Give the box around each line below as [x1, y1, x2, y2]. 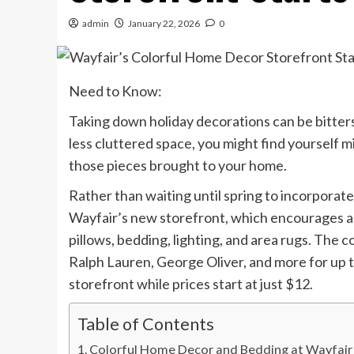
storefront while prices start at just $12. [69, 275, 318, 293]
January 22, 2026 [128, 17, 200, 29]
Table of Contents [77, 314, 214, 335]
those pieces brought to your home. [69, 156, 289, 175]
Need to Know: [69, 82, 164, 100]
